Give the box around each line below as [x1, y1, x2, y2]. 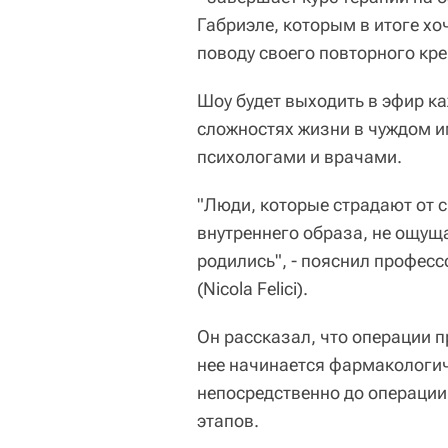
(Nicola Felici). [197, 278, 308, 299]
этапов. [197, 410, 259, 431]
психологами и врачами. [197, 146, 402, 167]
